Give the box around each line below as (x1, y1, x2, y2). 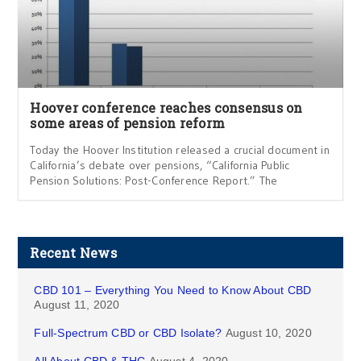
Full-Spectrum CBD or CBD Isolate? (34, 326, 222, 339)
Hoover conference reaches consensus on (30, 98, 303, 116)
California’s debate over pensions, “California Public (30, 157, 290, 172)
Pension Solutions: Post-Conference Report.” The (30, 172, 278, 188)
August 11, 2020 (34, 297, 120, 311)
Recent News (30, 243, 117, 261)
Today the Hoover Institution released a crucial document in (30, 142, 330, 157)
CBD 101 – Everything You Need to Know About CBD (34, 283, 312, 297)
